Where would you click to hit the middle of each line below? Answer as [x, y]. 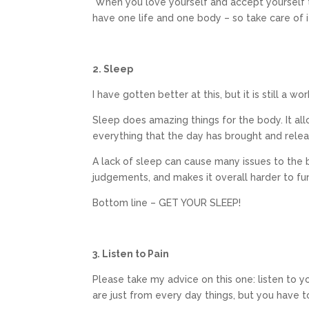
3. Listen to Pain [131, 254]
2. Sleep [113, 69]
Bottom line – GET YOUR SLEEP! [168, 203]
